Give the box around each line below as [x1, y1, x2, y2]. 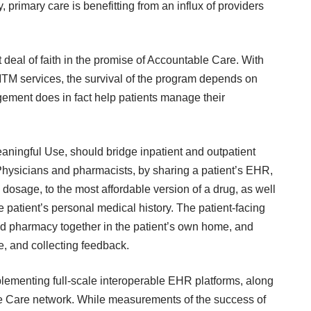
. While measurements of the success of [72, 294, 266, 306]
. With [236, 54, 264, 67]
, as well [235, 183, 276, 196]
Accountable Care [145, 54, 236, 67]
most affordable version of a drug [72, 183, 235, 196]
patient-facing [196, 202, 265, 215]
